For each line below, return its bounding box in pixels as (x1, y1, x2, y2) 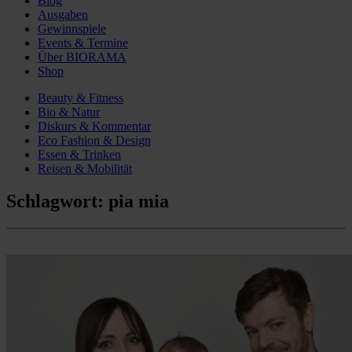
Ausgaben (38, 7, 88, 21)
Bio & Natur (38, 104, 100, 119)
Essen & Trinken (38, 147, 121, 161)
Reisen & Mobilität (38, 161, 132, 175)
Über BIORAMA (38, 49, 126, 64)
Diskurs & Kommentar (38, 119, 151, 133)
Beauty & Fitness (38, 90, 123, 104)
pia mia (108, 191, 169, 212)
